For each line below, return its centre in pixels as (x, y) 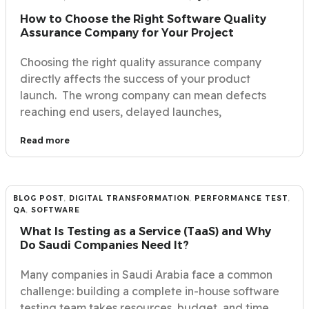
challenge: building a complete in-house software (150, 291)
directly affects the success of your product (135, 78)
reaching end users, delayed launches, (121, 111)
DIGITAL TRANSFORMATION (129, 198)
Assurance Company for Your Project (127, 32)
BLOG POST (39, 198)
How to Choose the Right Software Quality (143, 19)
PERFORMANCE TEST (241, 198)
